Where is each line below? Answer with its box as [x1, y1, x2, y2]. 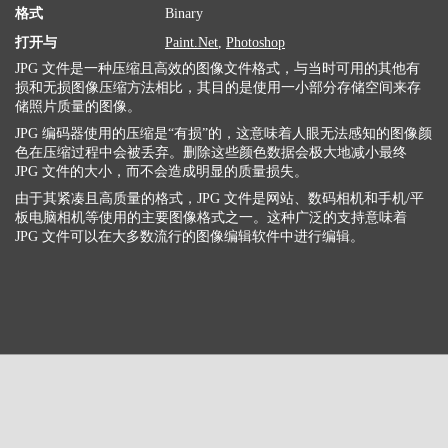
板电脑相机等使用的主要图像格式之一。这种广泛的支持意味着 [15, 210, 407, 225]
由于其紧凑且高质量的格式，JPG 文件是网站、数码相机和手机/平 [15, 191, 424, 206]
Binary [165, 6, 203, 21]
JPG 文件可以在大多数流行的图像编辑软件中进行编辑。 [15, 229, 364, 244]
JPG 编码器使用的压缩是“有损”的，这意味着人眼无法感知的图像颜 [15, 126, 432, 141]
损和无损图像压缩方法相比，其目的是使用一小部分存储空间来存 [15, 80, 421, 95]
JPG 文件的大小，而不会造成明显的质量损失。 [15, 164, 308, 179]
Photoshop [226, 35, 285, 50]
